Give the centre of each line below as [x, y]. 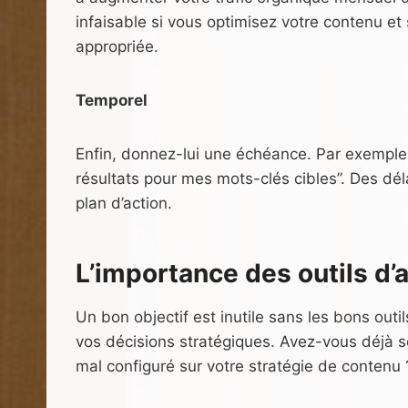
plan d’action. [124, 203]
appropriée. [117, 46]
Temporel [112, 100]
